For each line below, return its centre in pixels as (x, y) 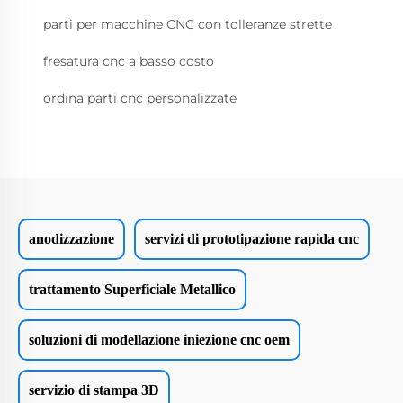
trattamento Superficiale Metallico (132, 289)
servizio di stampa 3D (94, 390)
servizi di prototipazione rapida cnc (252, 238)
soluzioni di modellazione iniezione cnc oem (159, 339)
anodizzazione (72, 238)
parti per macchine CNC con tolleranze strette (188, 24)
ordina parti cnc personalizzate (140, 98)
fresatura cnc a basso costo (129, 61)
